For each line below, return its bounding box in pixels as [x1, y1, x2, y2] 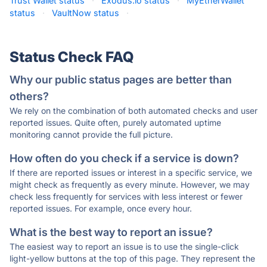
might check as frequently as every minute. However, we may [10, 179, 250, 190]
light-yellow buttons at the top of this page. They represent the [10, 253, 255, 263]
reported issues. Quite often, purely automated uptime [10, 117, 221, 128]
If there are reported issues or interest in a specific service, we [10, 167, 252, 178]
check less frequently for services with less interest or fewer [10, 191, 243, 201]
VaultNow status [52, 8, 119, 18]
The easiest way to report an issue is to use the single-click [10, 241, 239, 252]
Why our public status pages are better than [10, 73, 232, 86]
